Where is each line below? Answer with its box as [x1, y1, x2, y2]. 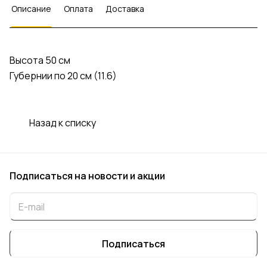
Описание [11, 3, 51, 15]
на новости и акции [74, 169, 165, 182]
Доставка [105, 3, 144, 15]
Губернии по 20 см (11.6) [10, 69, 117, 83]
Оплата [64, 3, 93, 15]
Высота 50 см [10, 54, 70, 67]
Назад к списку [29, 116, 96, 129]
